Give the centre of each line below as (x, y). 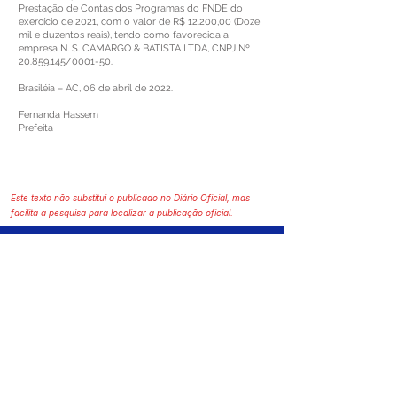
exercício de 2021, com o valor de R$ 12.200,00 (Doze (139, 22)
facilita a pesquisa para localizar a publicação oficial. (122, 213)
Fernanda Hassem (58, 115)
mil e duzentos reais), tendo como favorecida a (124, 35)
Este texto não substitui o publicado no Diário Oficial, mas (130, 198)
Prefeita (36, 128)
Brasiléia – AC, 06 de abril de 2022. (96, 88)
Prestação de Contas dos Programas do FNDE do (131, 8)
